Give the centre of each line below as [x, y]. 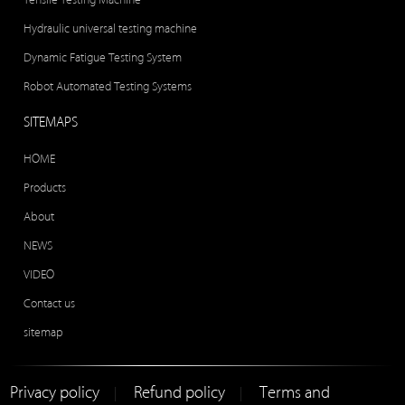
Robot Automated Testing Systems [108, 86]
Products [45, 187]
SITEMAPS [51, 122]
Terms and [295, 393]
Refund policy [180, 393]
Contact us [50, 303]
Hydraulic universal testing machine [111, 28]
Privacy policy [55, 393]
